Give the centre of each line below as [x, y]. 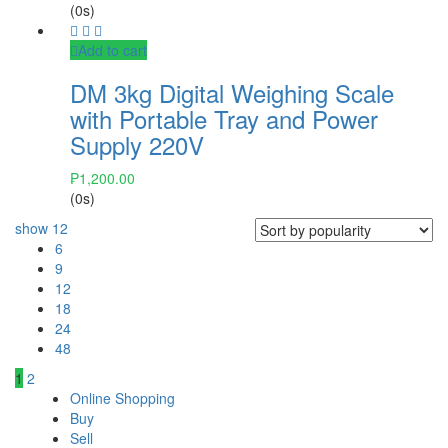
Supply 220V [137, 144]
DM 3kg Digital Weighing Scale [232, 92]
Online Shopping [122, 397]
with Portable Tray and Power [224, 118]
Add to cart [112, 49]
